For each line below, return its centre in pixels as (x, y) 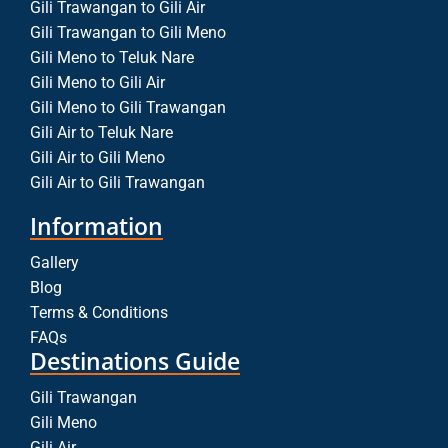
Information (96, 226)
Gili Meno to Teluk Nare (112, 58)
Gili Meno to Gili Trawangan (128, 108)
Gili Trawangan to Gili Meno (128, 33)
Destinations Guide (135, 361)
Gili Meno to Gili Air (97, 83)
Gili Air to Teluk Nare (101, 133)
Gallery (54, 263)
